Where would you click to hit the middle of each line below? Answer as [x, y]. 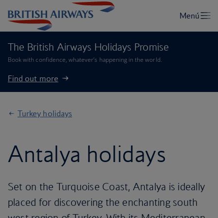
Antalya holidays [87, 154]
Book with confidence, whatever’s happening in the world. [85, 60]
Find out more [33, 78]
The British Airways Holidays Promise [89, 47]
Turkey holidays [45, 113]
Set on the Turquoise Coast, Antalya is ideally [107, 187]
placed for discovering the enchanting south [103, 202]
